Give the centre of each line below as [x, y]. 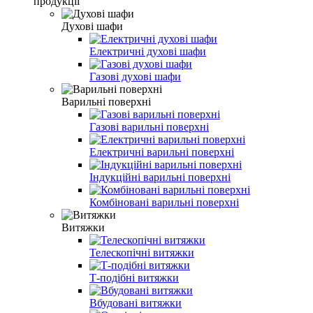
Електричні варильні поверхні [162, 152]
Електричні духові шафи [148, 51]
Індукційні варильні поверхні [160, 177]
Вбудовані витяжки [136, 303]
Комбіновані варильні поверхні [164, 202]
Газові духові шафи [135, 76]
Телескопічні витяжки [142, 252]
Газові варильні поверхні [149, 126]
